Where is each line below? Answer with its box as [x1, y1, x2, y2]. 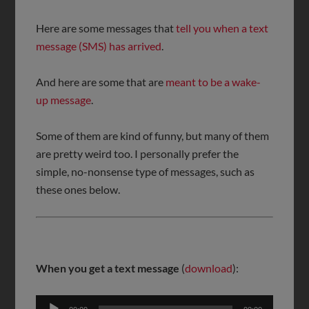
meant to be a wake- [166, 74, 261, 88]
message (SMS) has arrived [36, 39, 162, 52]
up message [36, 92, 92, 106]
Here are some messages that [36, 21, 177, 34]
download [185, 261, 233, 275]
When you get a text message [36, 261, 180, 275]
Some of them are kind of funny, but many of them [36, 128, 270, 142]
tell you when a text [176, 21, 269, 34]
